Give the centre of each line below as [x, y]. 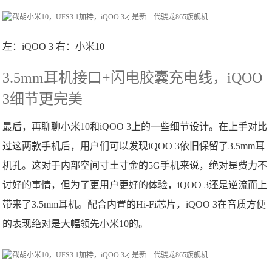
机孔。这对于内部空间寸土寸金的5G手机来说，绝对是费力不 [135, 165]
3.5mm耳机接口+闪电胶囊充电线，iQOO [133, 78]
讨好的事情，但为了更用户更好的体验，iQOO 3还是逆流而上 [135, 185]
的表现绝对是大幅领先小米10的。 [76, 224]
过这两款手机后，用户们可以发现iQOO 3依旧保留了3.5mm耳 [134, 146]
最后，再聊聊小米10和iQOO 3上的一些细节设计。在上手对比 [135, 127]
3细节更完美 [43, 99]
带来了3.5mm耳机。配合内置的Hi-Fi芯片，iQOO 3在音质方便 [134, 204]
